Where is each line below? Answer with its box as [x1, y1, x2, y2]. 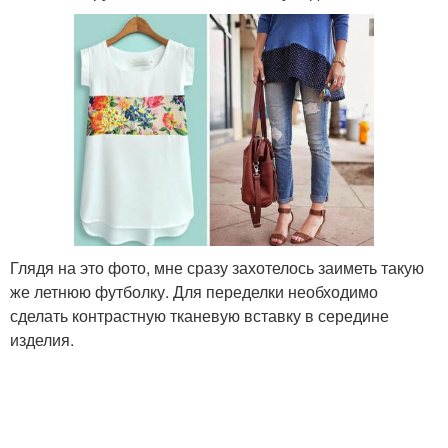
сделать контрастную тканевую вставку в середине [10, 304, 389, 328]
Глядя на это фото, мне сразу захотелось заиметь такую [10, 256, 424, 280]
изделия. [10, 328, 74, 352]
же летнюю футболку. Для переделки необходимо [10, 280, 378, 304]
